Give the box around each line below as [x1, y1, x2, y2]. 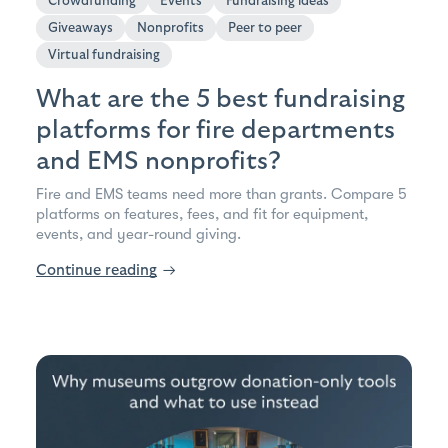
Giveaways [48, 20, 113, 35]
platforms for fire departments [36, 116, 395, 143]
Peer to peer [228, 20, 302, 35]
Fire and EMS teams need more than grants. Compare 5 [36, 184, 407, 203]
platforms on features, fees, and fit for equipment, [36, 204, 368, 223]
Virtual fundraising [48, 47, 160, 62]
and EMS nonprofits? [36, 147, 281, 174]
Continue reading [36, 262, 157, 278]
